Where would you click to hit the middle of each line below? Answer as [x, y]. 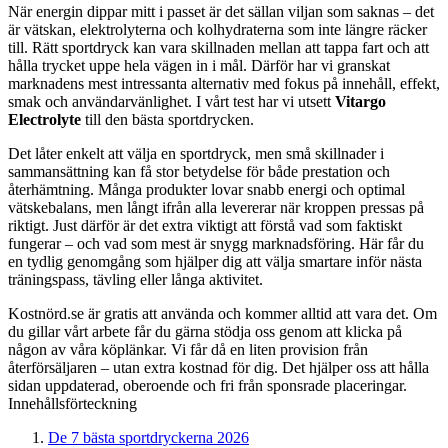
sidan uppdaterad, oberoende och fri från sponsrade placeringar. [207, 385]
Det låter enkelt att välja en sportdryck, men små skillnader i [196, 153]
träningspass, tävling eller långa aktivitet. [135, 279]
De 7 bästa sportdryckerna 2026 [148, 437]
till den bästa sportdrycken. [167, 119]
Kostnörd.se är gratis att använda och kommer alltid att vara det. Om [222, 313]
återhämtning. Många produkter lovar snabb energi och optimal [206, 189]
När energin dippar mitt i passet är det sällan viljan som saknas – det [221, 11]
